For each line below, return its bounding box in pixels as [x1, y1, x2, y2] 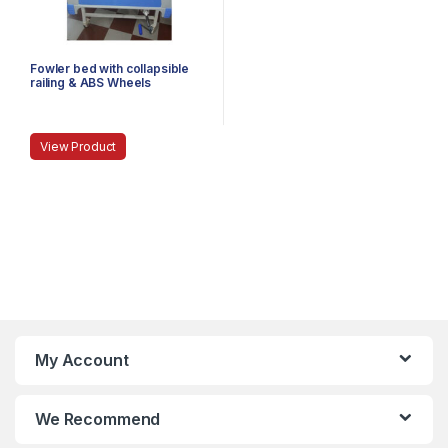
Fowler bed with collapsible [29, 61, 190, 77]
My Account [35, 350, 129, 371]
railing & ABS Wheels [29, 75, 152, 91]
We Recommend [35, 409, 161, 430]
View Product [39, 139, 117, 155]
